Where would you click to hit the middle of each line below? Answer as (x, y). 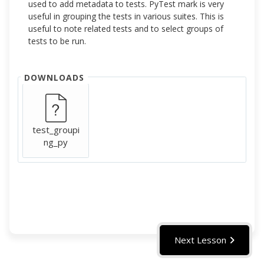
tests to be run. (57, 41)
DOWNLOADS (54, 78)
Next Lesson (200, 240)
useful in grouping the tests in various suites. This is (126, 16)
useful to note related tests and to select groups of (126, 29)
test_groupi (56, 130)
